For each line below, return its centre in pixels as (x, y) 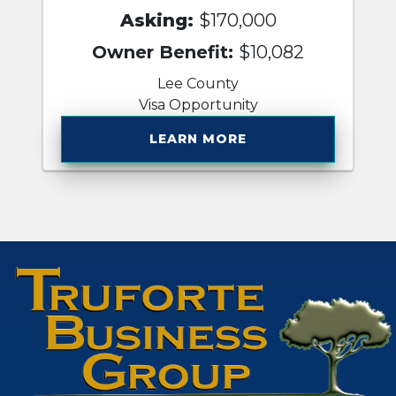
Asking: (159, 20)
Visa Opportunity (198, 104)
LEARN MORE (198, 138)
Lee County (198, 83)
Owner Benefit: (165, 52)
